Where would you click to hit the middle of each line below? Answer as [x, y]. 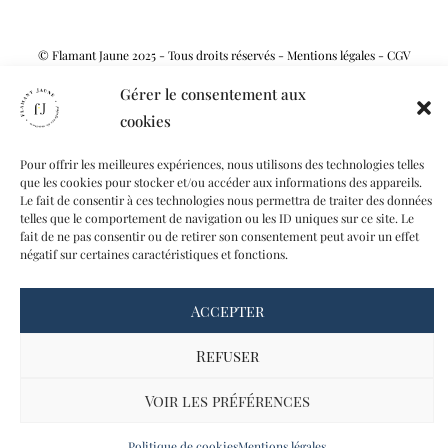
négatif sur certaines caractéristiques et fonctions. [154, 254]
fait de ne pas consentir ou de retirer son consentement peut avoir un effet [219, 236]
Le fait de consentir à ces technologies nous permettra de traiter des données [226, 200]
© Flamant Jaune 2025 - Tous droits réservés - [162, 54]
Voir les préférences [227, 400]
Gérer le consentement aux [213, 94]
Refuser [227, 355]
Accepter [227, 310]
